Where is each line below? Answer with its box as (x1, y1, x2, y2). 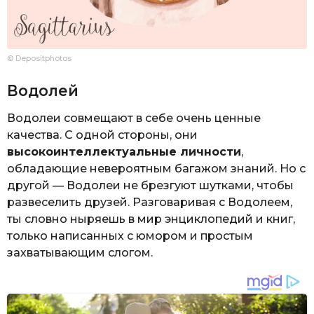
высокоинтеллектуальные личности (7, 144, 241, 158)
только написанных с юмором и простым (7, 228, 253, 243)
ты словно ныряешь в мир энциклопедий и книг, (7, 212, 295, 226)
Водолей (7, 81, 78, 100)
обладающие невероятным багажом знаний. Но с (7, 161, 306, 175)
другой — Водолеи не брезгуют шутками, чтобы (7, 178, 294, 192)
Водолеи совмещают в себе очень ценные (7, 111, 261, 125)
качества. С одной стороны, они (7, 128, 198, 142)
